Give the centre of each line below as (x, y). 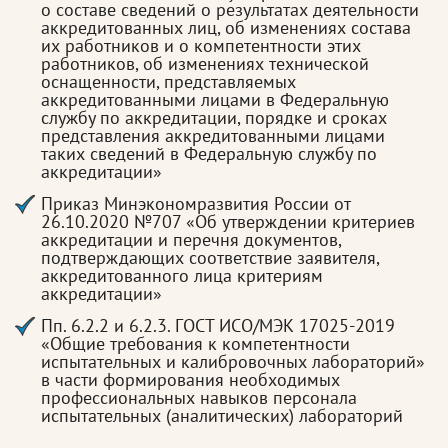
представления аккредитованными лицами (213, 135)
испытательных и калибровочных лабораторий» (233, 361)
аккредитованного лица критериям (182, 275)
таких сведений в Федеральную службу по (209, 153)
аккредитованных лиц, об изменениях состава (226, 27)
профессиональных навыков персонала (199, 397)
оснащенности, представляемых (168, 81)
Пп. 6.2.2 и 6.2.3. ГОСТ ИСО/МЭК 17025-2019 (218, 325)
